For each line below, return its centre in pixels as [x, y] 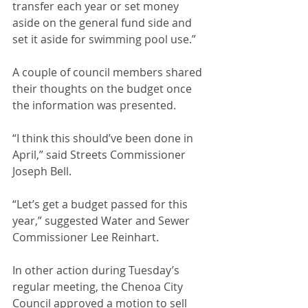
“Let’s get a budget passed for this [101, 204]
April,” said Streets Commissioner [100, 155]
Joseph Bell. [42, 171]
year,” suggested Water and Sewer [102, 221]
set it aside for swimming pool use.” [104, 39]
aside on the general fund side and [103, 23]
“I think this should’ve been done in [104, 138]
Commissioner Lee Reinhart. [86, 237]
